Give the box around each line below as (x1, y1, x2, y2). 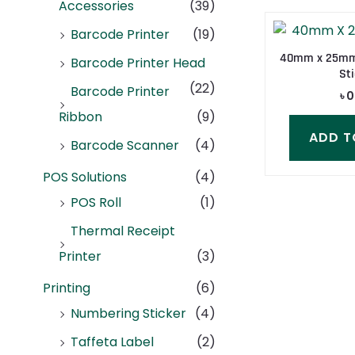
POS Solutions (43, 168, 127, 187)
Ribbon (59, 108, 102, 127)
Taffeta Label (71, 333, 154, 352)
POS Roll (71, 193, 121, 212)
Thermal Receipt (71, 222, 175, 241)
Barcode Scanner (71, 136, 179, 155)
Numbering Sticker (71, 304, 186, 323)
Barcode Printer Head (71, 54, 205, 73)
